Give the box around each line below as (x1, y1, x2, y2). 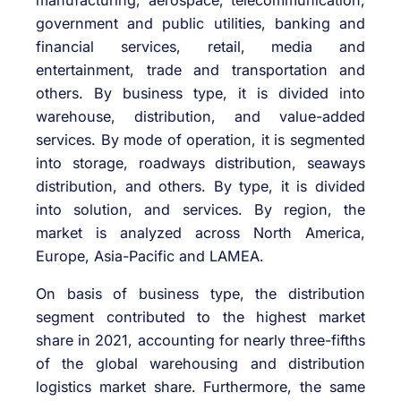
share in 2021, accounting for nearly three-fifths (36, 330, 365, 349)
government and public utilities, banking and (36, 13, 365, 32)
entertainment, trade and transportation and (36, 60, 365, 79)
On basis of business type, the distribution (36, 284, 365, 303)
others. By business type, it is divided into (36, 83, 365, 102)
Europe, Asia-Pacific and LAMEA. (36, 246, 264, 265)
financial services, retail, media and (36, 37, 365, 55)
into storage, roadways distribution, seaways (36, 153, 365, 172)
